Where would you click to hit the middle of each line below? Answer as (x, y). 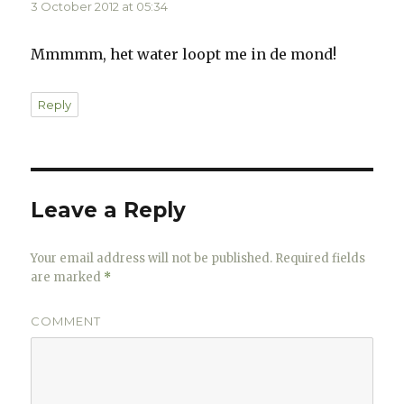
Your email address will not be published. (152, 259)
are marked (68, 278)
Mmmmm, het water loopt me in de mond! (184, 55)
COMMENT (66, 321)
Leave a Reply (109, 211)
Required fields (319, 259)
